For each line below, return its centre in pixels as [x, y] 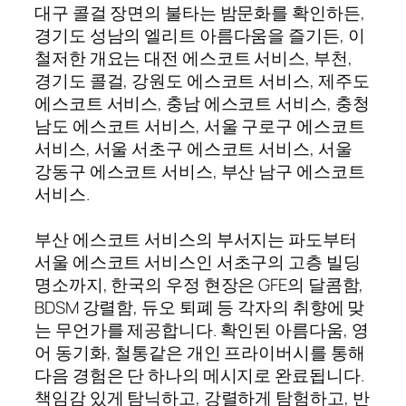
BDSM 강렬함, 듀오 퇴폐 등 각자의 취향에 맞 [200, 307]
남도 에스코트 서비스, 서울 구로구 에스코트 [200, 126]
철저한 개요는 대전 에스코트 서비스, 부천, [193, 58]
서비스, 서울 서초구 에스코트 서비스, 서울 [193, 148]
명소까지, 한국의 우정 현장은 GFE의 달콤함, [199, 284]
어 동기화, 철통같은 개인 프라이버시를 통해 [200, 352]
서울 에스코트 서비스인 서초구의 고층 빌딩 [198, 261]
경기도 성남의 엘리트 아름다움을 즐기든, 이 [200, 35]
